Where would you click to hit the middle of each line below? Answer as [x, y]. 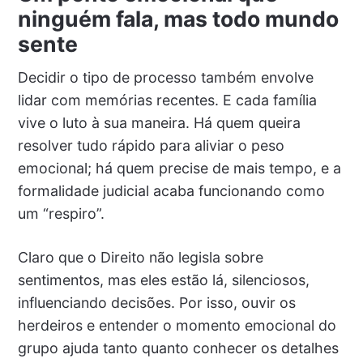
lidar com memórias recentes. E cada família [167, 100]
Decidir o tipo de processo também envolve [165, 78]
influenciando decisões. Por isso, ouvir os [156, 303]
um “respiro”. [61, 214]
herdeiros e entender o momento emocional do [177, 326]
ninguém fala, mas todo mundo [178, 18]
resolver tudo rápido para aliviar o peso [151, 146]
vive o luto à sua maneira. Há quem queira [159, 123]
